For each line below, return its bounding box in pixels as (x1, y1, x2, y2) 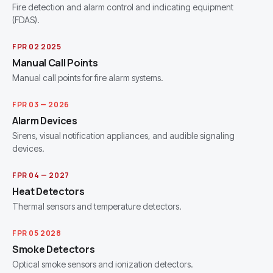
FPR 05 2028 (12, 228, 62, 239)
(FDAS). (12, 15, 40, 26)
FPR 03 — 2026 (12, 99, 69, 110)
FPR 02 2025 (12, 41, 62, 52)
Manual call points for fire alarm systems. (12, 73, 163, 83)
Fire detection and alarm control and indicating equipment (12, 2, 233, 13)
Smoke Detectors (12, 243, 95, 257)
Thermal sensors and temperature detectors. (12, 201, 182, 212)
